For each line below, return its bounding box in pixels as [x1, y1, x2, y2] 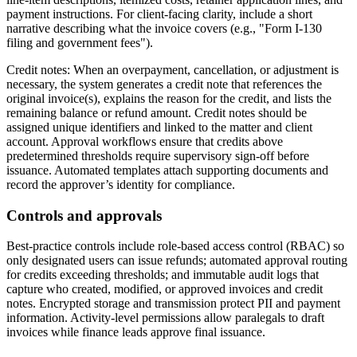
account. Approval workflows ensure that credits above [6, 134, 283, 148]
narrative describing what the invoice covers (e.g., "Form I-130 [6, 21, 322, 35]
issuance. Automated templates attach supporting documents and [6, 163, 328, 177]
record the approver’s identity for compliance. [6, 177, 235, 191]
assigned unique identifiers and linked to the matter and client [6, 120, 312, 134]
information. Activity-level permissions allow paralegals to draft [6, 311, 324, 325]
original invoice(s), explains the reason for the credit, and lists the [6, 91, 331, 105]
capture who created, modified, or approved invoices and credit [6, 282, 323, 296]
